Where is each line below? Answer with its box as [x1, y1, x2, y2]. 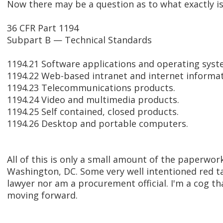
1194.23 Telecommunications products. [7, 82, 175, 94]
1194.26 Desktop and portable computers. [7, 117, 188, 130]
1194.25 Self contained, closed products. [7, 106, 179, 118]
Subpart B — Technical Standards [7, 34, 152, 46]
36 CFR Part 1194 [7, 22, 79, 34]
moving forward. [7, 189, 78, 202]
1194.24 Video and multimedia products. [7, 94, 179, 106]
